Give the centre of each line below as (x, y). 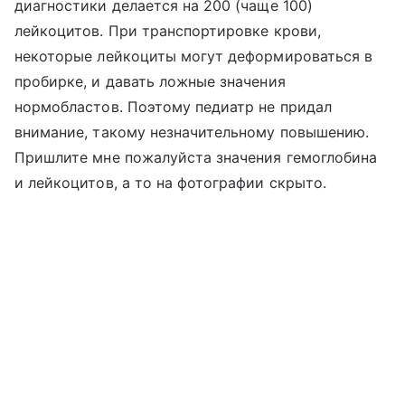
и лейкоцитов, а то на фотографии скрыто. (170, 183)
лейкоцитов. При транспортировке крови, (168, 31)
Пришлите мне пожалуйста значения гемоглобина (196, 157)
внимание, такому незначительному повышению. (192, 132)
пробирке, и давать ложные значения (150, 81)
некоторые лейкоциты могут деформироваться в (194, 56)
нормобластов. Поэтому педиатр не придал (173, 107)
